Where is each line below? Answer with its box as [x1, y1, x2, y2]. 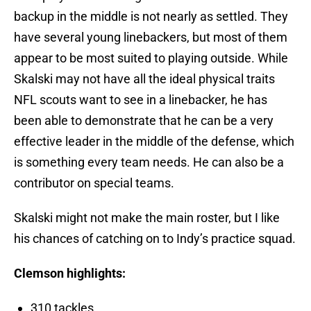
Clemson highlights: [14, 266, 126, 281]
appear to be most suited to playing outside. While [14, 51, 288, 66]
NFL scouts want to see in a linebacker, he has [14, 92, 267, 108]
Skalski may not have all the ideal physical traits [14, 72, 275, 87]
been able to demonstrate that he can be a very [14, 113, 274, 128]
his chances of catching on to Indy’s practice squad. [14, 231, 296, 246]
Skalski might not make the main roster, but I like [14, 210, 280, 226]
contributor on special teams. [14, 176, 174, 191]
